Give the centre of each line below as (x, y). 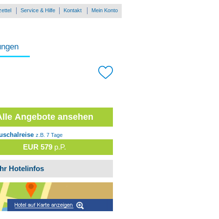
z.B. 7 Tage (49, 135)
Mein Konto (105, 10)
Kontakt (73, 10)
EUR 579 (38, 147)
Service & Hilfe (38, 10)
